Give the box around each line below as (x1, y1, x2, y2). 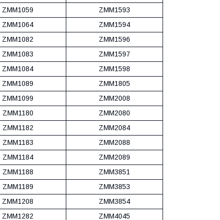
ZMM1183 (2, 138, 33, 146)
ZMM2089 (99, 153, 130, 161)
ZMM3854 (99, 197, 130, 205)
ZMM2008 (99, 94, 130, 102)
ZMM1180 (2, 109, 33, 117)
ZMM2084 (99, 123, 130, 132)
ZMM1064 (2, 20, 33, 28)
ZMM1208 (2, 197, 33, 205)
